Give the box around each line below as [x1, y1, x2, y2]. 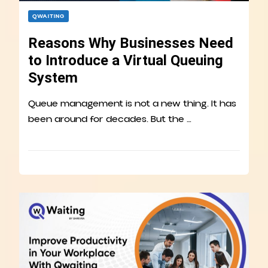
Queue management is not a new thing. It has [28, 96, 236, 110]
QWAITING [32, 11, 65, 20]
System [28, 69, 78, 86]
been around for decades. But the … [28, 112, 191, 126]
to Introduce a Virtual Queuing [28, 51, 223, 69]
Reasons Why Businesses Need [28, 34, 233, 51]
